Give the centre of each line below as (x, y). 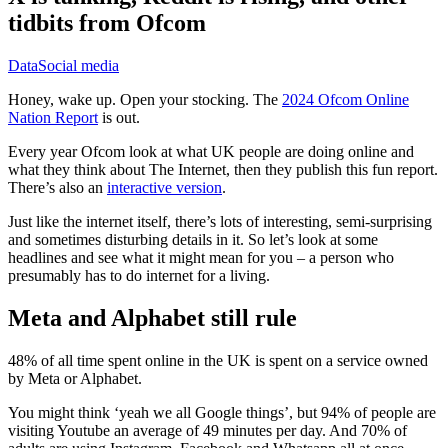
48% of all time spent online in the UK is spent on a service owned (218, 360)
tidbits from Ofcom (107, 23)
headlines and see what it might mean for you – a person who (201, 258)
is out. (119, 118)
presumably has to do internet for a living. (139, 276)
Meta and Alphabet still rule (152, 318)
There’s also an (57, 188)
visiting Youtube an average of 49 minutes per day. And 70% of (207, 430)
